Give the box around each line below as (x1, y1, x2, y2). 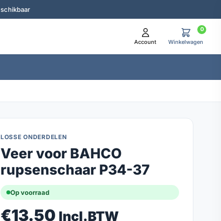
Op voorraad (10, 188, 49, 196)
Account (134, 38, 156, 45)
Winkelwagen (168, 38, 203, 45)
